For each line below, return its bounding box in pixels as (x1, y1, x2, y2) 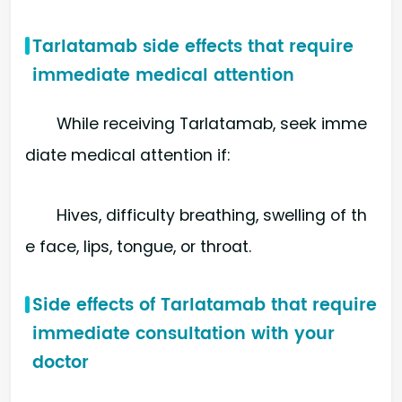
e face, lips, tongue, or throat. (25, 236, 251, 258)
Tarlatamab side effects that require (32, 32, 354, 61)
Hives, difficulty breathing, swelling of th (57, 205, 368, 227)
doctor (32, 349, 89, 378)
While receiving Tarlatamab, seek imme (57, 113, 368, 135)
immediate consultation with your (32, 320, 335, 349)
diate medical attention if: (25, 144, 230, 167)
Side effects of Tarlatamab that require (32, 292, 377, 320)
